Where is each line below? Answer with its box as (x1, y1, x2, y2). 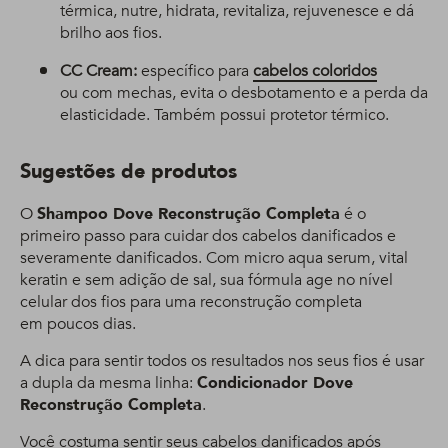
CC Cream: (60, 60, 141, 83)
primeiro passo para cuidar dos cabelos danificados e (20, 225, 396, 248)
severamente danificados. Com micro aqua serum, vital (20, 247, 408, 270)
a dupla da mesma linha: (20, 372, 197, 395)
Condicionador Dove (197, 372, 353, 395)
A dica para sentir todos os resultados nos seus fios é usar (20, 350, 424, 373)
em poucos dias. (20, 313, 136, 336)
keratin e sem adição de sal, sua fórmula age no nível (20, 269, 393, 292)
